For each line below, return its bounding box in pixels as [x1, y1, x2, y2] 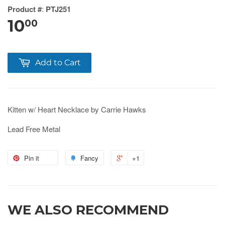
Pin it [24, 153, 39, 163]
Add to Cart [35, 57, 81, 67]
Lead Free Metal [8, 123, 60, 134]
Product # [8, 3, 42, 15]
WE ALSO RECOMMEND [8, 201, 169, 218]
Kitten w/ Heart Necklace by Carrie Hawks [8, 103, 146, 115]
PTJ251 [46, 3, 71, 15]
